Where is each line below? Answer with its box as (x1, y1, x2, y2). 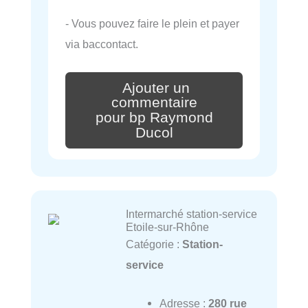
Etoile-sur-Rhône (125, 220, 209, 233)
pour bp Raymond (95, 109, 213, 126)
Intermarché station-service (125, 207, 257, 220)
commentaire (111, 94, 197, 111)
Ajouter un (122, 79, 190, 96)
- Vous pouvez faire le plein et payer (65, 16, 239, 30)
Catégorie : (125, 237, 182, 250)
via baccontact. (65, 37, 138, 50)
